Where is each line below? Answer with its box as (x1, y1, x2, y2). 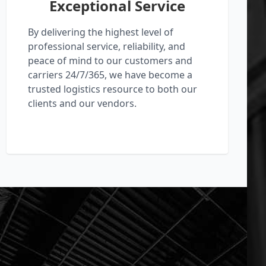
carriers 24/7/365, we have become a (27, 68, 192, 82)
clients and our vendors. (27, 97, 137, 110)
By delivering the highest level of (27, 26, 173, 39)
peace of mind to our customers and (27, 54, 192, 68)
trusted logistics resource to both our (27, 83, 197, 96)
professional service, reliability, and (27, 40, 185, 53)
